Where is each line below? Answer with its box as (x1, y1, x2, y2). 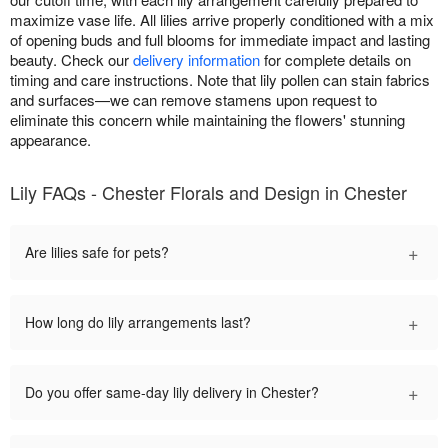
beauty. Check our (10, 49, 133, 71)
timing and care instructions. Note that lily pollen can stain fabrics (10, 69, 430, 91)
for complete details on (260, 49, 411, 71)
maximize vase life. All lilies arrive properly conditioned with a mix (10, 9, 434, 31)
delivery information (133, 49, 260, 71)
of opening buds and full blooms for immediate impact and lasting (10, 29, 430, 51)
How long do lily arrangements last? (25, 312, 251, 333)
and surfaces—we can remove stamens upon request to (10, 89, 377, 111)
